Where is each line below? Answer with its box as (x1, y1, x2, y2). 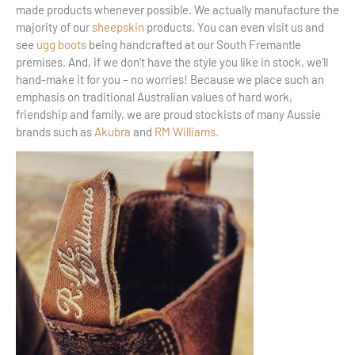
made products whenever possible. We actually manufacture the (16, 2, 339, 17)
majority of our (16, 19, 92, 34)
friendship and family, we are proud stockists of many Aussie (16, 106, 321, 121)
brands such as (16, 124, 94, 139)
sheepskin (92, 19, 144, 34)
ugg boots (36, 36, 86, 52)
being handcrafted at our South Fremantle (86, 36, 301, 52)
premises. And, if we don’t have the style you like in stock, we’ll (16, 54, 328, 69)
